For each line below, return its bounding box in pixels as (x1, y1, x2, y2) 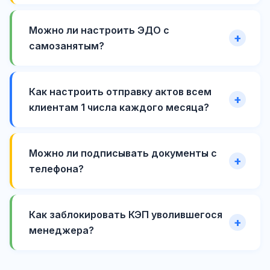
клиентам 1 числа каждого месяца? (29, 101, 209, 114)
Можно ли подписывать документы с (29, 147, 217, 160)
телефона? (29, 163, 84, 175)
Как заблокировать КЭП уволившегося (29, 209, 222, 221)
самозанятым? (29, 40, 104, 52)
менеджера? (29, 224, 94, 237)
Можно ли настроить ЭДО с (29, 24, 169, 37)
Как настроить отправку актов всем (29, 86, 212, 98)
